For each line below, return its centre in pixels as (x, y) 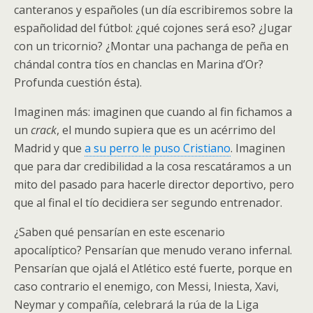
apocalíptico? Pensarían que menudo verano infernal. (153, 250)
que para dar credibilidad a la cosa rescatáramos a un (153, 166)
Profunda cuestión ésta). (78, 82)
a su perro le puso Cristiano (158, 148)
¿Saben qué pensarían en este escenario (119, 232)
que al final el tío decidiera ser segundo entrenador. (148, 203)
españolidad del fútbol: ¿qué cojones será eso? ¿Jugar (153, 28)
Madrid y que (49, 148)
